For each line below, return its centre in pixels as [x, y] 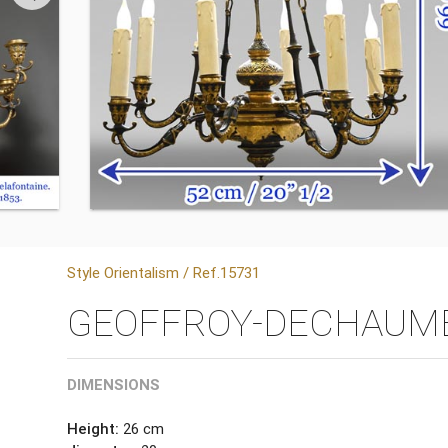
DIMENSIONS [114, 385]
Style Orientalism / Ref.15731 [164, 272]
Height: [93, 429]
